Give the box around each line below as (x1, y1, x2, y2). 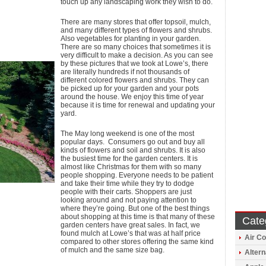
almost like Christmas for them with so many (61, 163, 201, 171)
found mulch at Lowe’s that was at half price (61, 229, 201, 237)
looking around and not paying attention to (61, 196, 197, 204)
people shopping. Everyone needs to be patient (61, 171, 213, 179)
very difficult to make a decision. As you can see (61, 51, 213, 59)
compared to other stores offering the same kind (61, 237, 214, 246)
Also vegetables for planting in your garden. (61, 34, 201, 43)
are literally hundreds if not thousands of (61, 68, 189, 76)
